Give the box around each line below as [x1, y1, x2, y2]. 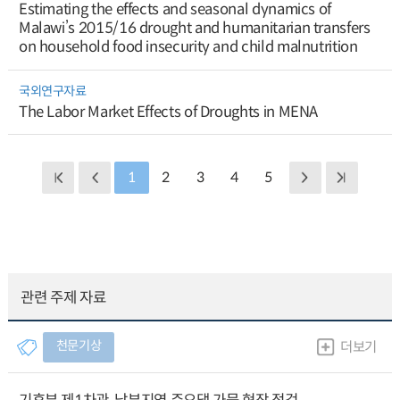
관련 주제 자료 [21, 287, 106, 307]
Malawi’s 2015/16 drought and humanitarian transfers [18, 19, 371, 38]
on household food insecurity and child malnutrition [18, 37, 358, 57]
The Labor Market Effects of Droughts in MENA [18, 102, 319, 121]
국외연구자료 [18, 82, 87, 99]
